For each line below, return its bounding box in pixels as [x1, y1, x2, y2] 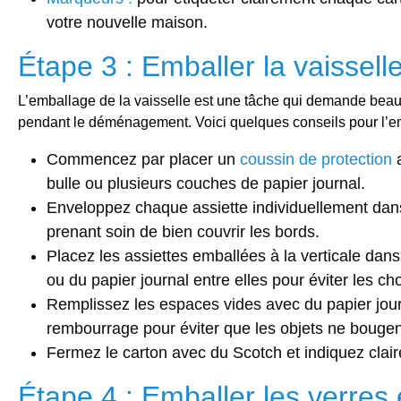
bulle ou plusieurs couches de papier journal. [47, 175, 365, 193]
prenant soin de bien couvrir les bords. [47, 223, 320, 242]
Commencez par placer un [47, 150, 240, 169]
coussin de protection [240, 150, 392, 169]
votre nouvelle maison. [47, 13, 208, 32]
